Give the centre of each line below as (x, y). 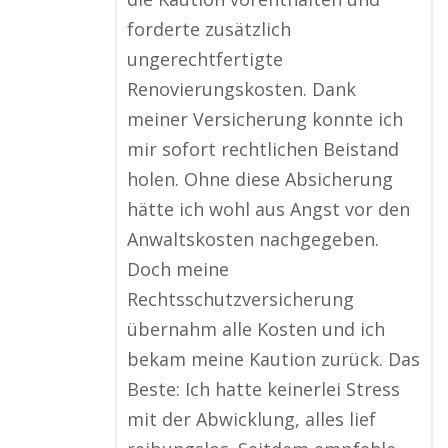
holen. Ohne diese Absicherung (260, 179)
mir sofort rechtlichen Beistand (263, 149)
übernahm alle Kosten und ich (256, 329)
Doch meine (178, 269)
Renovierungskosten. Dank (241, 89)
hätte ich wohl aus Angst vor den (268, 209)
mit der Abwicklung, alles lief (251, 419)
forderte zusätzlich (209, 29)
